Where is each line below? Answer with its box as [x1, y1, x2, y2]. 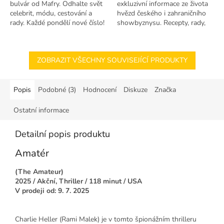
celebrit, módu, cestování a [10, 8, 92, 18]
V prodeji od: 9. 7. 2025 [15, 186, 89, 196]
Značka [154, 84, 176, 94]
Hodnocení [83, 84, 116, 94]
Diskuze [123, 84, 147, 94]
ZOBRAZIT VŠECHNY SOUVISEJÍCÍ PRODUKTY [36, 55, 187, 65]
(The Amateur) [15, 167, 63, 177]
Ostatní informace [13, 105, 69, 115]
